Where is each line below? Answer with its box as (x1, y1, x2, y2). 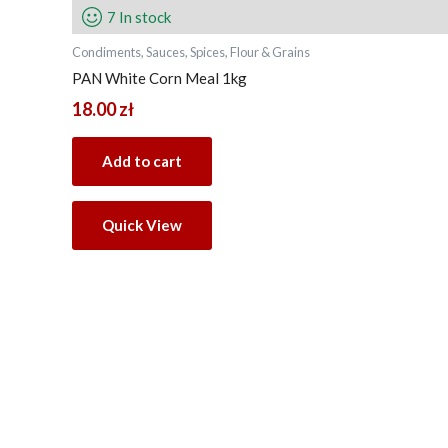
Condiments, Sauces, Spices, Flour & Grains (72, 44, 310, 60)
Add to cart (102, 152, 182, 171)
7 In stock (107, 8, 171, 26)
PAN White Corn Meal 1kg (72, 69, 247, 88)
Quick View (102, 216, 182, 235)
